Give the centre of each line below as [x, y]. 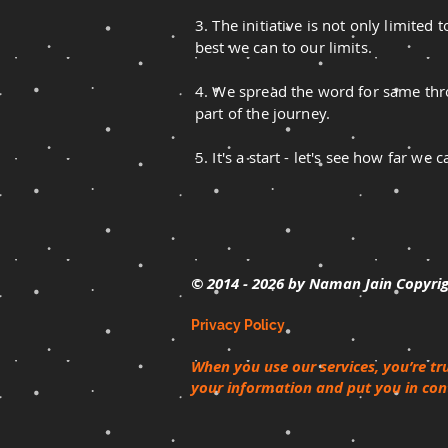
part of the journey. [265, 113]
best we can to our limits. [286, 47]
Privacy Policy [238, 325]
